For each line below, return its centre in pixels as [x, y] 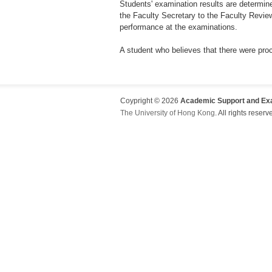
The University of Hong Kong [168, 113]
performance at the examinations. [178, 27]
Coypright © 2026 [150, 101]
